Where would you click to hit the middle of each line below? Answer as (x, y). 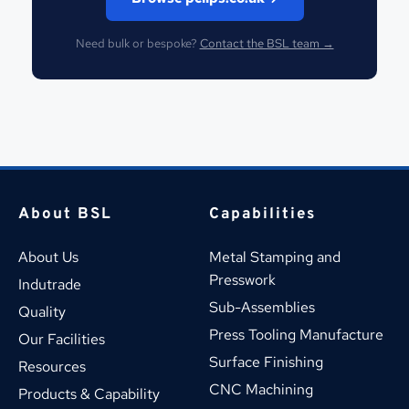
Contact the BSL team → (267, 43)
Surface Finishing (266, 362)
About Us (48, 257)
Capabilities (262, 214)
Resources (52, 366)
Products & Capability (91, 393)
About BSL (65, 214)
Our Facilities (62, 339)
